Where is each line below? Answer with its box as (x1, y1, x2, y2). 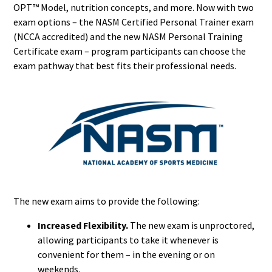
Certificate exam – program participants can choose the (13, 44, 246, 57)
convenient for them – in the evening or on (38, 248, 216, 260)
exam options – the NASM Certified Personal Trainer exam (13, 15, 254, 28)
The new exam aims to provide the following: (13, 194, 200, 207)
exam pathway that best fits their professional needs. (13, 59, 237, 72)
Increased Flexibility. (38, 219, 129, 231)
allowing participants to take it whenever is (38, 233, 219, 246)
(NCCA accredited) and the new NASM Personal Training (13, 30, 243, 42)
